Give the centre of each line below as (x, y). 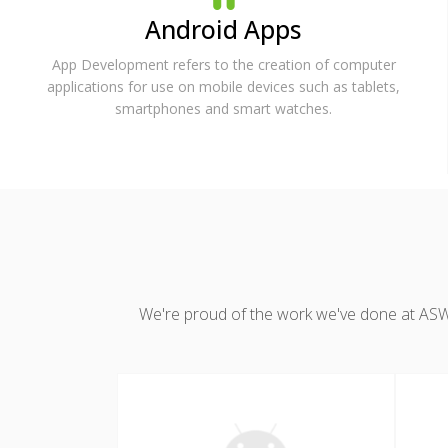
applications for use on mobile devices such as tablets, (223, 86)
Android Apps (223, 29)
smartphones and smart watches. (223, 108)
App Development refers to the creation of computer (223, 64)
